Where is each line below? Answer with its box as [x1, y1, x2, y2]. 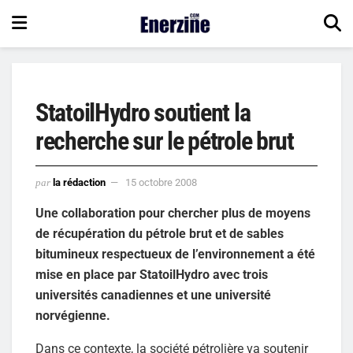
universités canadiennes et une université [35, 287, 271, 303]
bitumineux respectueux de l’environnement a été [35, 246, 315, 262]
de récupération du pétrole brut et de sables [35, 225, 284, 241]
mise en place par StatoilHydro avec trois [35, 266, 268, 282]
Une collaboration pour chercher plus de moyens [35, 205, 310, 221]
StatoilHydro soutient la [35, 98, 251, 128]
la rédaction [53, 176, 106, 188]
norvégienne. [35, 307, 110, 323]
